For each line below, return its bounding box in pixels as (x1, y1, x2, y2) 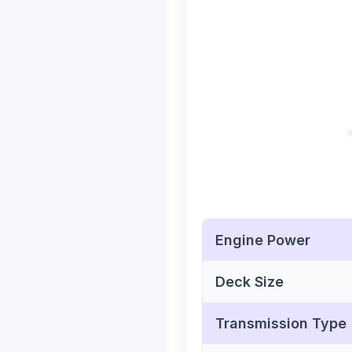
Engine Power (215, 232, 310, 249)
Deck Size (215, 273, 284, 291)
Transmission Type (215, 315, 346, 332)
